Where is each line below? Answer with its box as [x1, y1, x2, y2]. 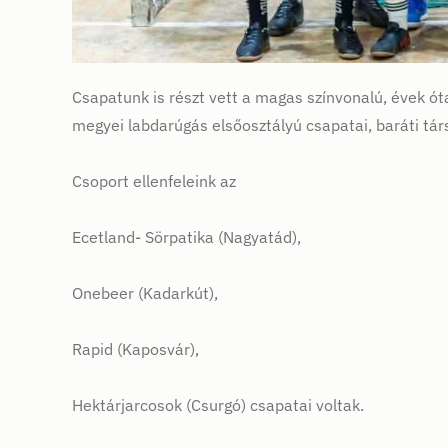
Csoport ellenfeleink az [72, 171, 236, 192]
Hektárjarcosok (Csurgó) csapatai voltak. [72, 395, 364, 416]
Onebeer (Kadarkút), [72, 283, 218, 304]
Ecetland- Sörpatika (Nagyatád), [72, 227, 301, 248]
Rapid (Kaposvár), [72, 339, 199, 360]
